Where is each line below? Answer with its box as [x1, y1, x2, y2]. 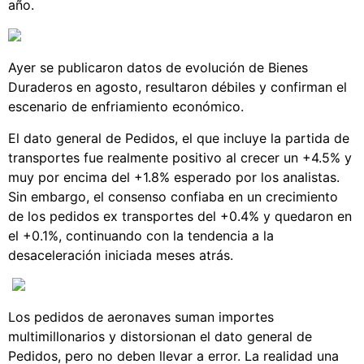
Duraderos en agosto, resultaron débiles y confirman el [8, 79, 347, 96]
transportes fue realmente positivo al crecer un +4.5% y [8, 149, 352, 166]
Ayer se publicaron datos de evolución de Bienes [8, 59, 308, 76]
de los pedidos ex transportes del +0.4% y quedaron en [8, 207, 352, 224]
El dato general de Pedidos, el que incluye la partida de [8, 129, 349, 146]
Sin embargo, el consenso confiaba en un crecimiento [8, 188, 338, 205]
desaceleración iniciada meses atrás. [8, 246, 233, 263]
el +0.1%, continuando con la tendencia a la [8, 227, 274, 244]
